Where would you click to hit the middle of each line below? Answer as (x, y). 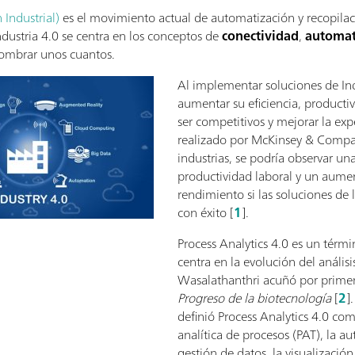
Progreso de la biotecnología (254, 298)
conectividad (261, 35)
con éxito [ (206, 212)
